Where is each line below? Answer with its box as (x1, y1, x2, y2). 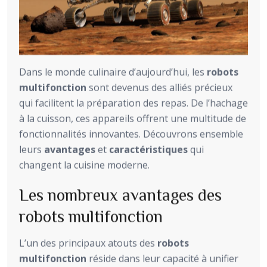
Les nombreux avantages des (19, 185, 222, 203)
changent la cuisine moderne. (19, 158, 150, 172)
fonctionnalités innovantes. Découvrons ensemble (19, 127, 243, 141)
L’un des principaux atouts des (19, 236, 157, 250)
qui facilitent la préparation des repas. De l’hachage (19, 96, 248, 110)
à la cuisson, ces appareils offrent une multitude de (19, 111, 246, 125)
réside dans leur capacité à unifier (86, 252, 238, 265)
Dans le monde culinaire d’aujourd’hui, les (19, 65, 207, 79)
